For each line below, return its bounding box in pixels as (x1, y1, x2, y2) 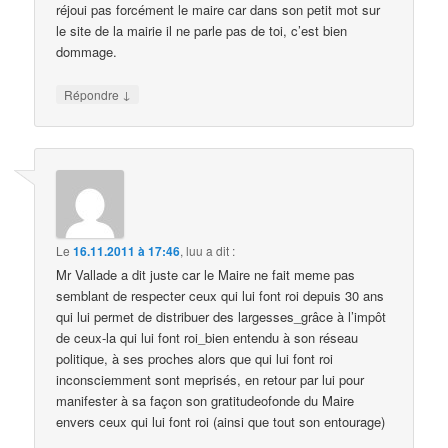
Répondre (64, 85, 123, 103)
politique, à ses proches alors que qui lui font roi (56, 348, 334, 368)
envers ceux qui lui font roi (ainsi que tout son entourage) (56, 411, 386, 431)
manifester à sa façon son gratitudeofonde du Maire (56, 390, 355, 410)
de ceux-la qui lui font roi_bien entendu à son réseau (56, 327, 359, 347)
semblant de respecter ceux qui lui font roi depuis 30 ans (56, 285, 385, 305)
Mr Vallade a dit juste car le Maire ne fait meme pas (56, 264, 356, 284)
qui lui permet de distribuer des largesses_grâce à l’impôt (56, 306, 387, 326)
